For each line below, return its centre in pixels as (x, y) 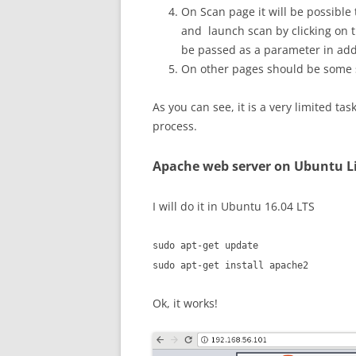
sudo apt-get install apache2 (230, 265)
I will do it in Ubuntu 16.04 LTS (234, 206)
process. (175, 126)
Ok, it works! (185, 303)
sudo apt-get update (205, 245)
